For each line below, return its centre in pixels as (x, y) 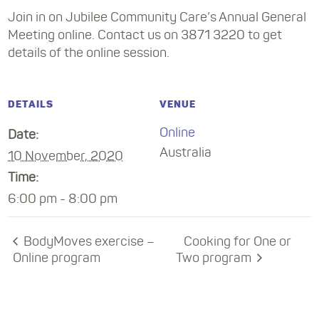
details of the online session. (89, 54)
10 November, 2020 (66, 156)
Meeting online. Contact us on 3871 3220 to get (145, 36)
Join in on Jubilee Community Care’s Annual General (157, 18)
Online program (57, 258)
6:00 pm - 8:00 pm (63, 199)
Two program (215, 258)
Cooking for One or (238, 242)
